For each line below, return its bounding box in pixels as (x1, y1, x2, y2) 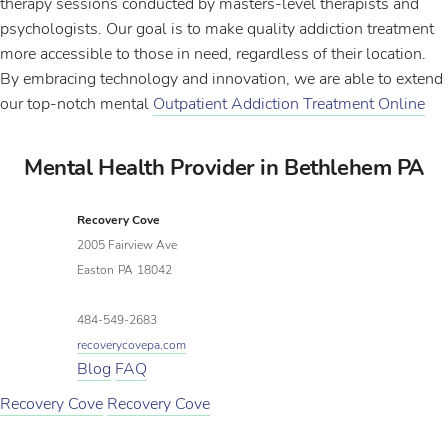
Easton (77, 262, 115, 278)
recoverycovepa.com (77, 337, 187, 353)
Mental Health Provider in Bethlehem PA (23, 153, 425, 183)
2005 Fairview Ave (77, 237, 178, 253)
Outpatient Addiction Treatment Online (153, 93, 425, 115)
